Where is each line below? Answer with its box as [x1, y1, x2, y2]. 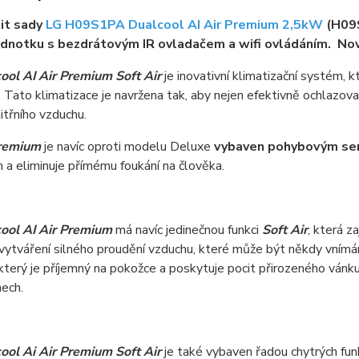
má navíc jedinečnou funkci [115, 221, 262, 239]
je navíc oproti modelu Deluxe [40, 138, 214, 155]
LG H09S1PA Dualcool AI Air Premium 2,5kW [45, 16, 323, 34]
